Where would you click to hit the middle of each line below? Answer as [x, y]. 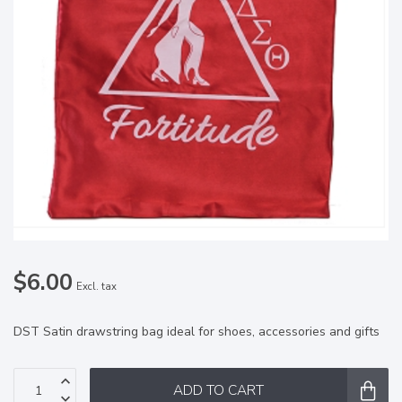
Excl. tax [96, 287]
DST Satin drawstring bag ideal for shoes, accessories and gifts [197, 332]
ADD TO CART [218, 390]
